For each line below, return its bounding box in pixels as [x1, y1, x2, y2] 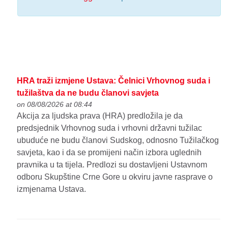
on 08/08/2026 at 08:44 [17, 100, 93, 108]
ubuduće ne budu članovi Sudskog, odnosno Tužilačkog [17, 135, 219, 145]
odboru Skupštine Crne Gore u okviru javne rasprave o [17, 172, 213, 181]
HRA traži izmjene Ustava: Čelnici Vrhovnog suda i [17, 76, 211, 85]
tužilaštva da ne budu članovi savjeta [17, 88, 159, 97]
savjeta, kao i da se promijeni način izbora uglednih [17, 148, 202, 157]
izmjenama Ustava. [17, 184, 87, 193]
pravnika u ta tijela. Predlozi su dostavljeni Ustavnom [17, 160, 208, 169]
